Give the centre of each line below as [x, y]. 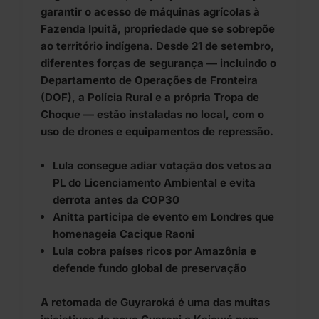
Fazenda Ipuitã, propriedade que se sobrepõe [158, 29]
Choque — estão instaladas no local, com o [152, 115]
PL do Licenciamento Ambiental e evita [155, 183]
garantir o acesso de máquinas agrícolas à [150, 12]
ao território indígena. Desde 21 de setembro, [157, 46]
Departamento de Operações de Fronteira [149, 80]
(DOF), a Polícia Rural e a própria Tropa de [150, 98]
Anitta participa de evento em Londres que [164, 217]
